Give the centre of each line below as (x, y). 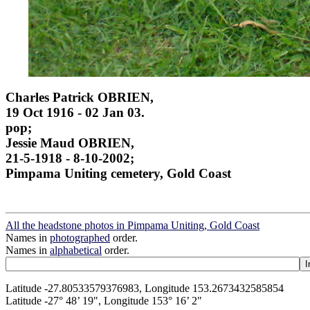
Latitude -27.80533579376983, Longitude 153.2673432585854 (145, 288)
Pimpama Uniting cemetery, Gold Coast (118, 173)
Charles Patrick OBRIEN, (80, 97)
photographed (80, 237)
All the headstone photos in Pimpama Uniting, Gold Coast (133, 225)
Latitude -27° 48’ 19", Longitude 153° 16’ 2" (104, 300)
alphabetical (76, 250)
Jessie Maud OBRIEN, (70, 143)
